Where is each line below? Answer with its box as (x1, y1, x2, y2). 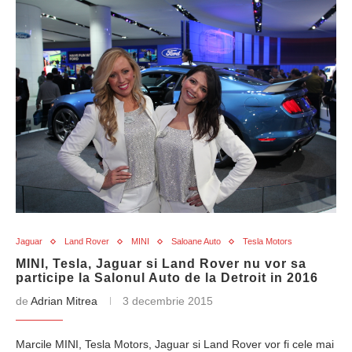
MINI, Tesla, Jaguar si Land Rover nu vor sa (16, 257, 306, 270)
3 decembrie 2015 (123, 295, 213, 307)
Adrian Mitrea (31, 295, 97, 307)
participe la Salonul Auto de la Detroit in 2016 (16, 271, 318, 284)
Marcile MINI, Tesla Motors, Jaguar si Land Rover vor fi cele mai (16, 338, 334, 350)
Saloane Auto (171, 236, 221, 246)
